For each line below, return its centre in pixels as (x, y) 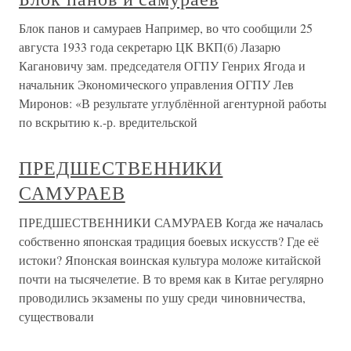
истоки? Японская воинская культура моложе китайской (170, 259)
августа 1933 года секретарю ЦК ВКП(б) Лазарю (150, 46)
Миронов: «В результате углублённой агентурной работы (173, 103)
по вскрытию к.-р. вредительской (108, 121)
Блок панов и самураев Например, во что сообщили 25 (166, 27)
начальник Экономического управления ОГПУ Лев (156, 84)
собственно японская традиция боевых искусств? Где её (169, 241)
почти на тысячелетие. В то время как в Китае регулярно (171, 278)
